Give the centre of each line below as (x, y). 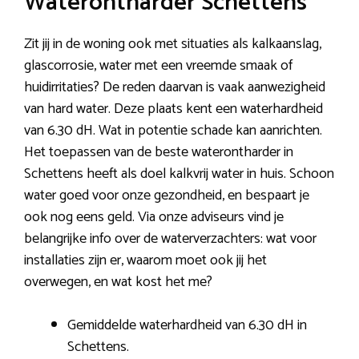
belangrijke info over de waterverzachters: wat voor (170, 238)
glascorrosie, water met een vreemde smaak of (158, 65)
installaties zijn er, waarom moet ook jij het (145, 260)
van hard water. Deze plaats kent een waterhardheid (173, 109)
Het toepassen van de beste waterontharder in (159, 152)
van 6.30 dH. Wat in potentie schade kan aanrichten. (173, 130)
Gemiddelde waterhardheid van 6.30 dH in (187, 325)
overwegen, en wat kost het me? (118, 282)
